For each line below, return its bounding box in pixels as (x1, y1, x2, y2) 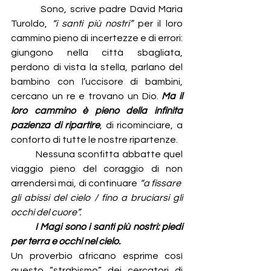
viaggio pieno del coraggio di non (11, 164, 183, 174)
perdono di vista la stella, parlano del (11, 62, 183, 73)
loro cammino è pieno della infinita (11, 106, 183, 116)
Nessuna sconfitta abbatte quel (13, 149, 183, 160)
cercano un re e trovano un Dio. (11, 91, 158, 102)
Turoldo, (11, 19, 47, 29)
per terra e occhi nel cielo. (11, 237, 120, 247)
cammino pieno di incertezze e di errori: (11, 33, 183, 44)
